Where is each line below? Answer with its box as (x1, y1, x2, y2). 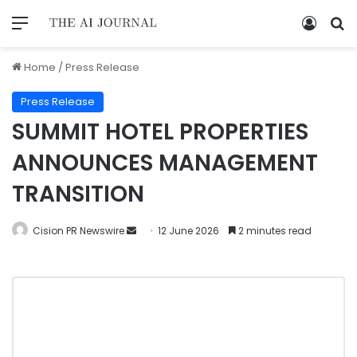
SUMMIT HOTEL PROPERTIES (12, 116, 308, 147)
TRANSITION (12, 178, 144, 210)
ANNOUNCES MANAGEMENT (12, 147, 318, 178)
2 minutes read (236, 223, 312, 237)
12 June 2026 (158, 223, 219, 237)
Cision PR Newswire (33, 223, 124, 237)
